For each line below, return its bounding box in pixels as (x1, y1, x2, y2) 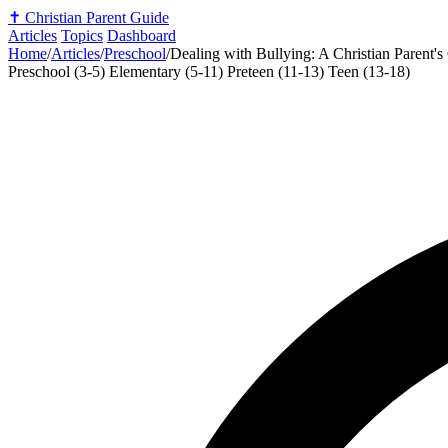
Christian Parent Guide (25, 9, 169, 26)
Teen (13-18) (328, 63, 410, 80)
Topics (61, 27, 103, 44)
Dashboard (107, 27, 176, 44)
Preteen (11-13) (227, 63, 328, 80)
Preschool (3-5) (8, 63, 109, 80)
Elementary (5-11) (109, 63, 227, 80)
